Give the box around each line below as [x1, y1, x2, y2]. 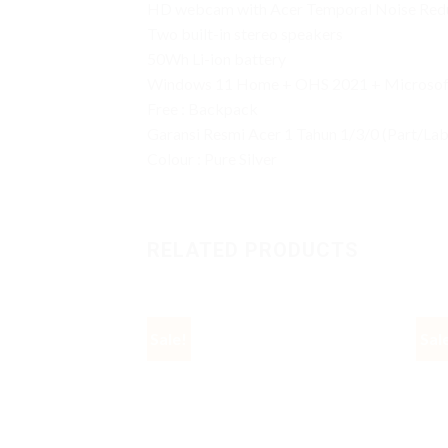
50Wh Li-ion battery [147, 48, 286, 68]
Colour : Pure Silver [147, 148, 277, 168]
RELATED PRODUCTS [147, 237, 359, 262]
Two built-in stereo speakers [147, 23, 343, 43]
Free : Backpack [147, 98, 258, 118]
